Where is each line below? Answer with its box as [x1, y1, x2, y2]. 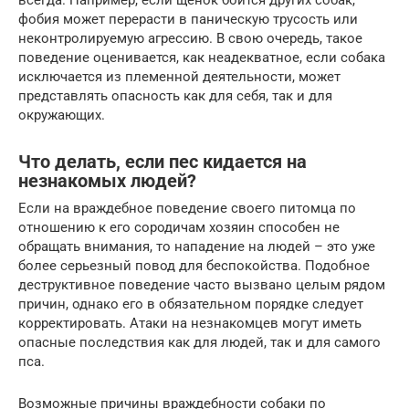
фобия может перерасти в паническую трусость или [18, 11, 358, 28]
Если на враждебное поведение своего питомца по [18, 200, 356, 217]
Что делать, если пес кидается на [18, 151, 307, 173]
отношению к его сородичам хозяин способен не [18, 219, 340, 236]
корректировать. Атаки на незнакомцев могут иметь [18, 315, 362, 332]
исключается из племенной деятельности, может [18, 68, 341, 86]
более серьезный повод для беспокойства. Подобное [18, 257, 370, 275]
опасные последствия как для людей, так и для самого [18, 334, 381, 351]
